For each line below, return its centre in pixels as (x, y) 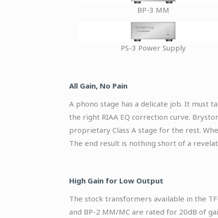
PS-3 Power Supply (153, 48)
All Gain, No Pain (98, 85)
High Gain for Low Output (116, 180)
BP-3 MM (153, 10)
